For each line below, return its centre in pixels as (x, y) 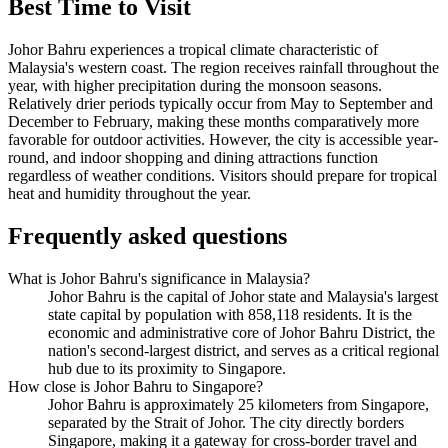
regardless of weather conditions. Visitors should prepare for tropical (222, 176)
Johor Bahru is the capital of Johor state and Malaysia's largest (243, 297)
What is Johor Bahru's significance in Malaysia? (159, 279)
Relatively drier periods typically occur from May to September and (220, 104)
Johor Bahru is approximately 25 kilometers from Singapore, (238, 405)
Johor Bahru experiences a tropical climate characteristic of (193, 50)
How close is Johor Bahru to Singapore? (135, 387)
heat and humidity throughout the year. (129, 194)
